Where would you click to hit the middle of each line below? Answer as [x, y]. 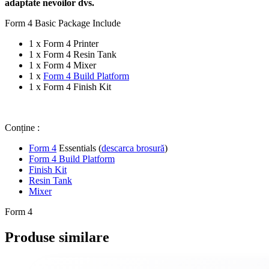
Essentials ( [79, 148]
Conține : [22, 127]
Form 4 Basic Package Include [63, 23]
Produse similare [57, 237]
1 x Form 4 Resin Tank [73, 54]
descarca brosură [133, 148]
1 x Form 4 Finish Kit [70, 86]
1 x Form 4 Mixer [62, 65]
